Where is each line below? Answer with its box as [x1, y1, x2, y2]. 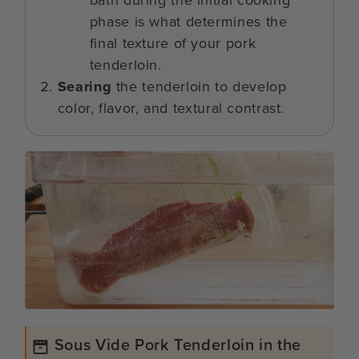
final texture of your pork [89, 33, 256, 54]
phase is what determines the [89, 11, 288, 33]
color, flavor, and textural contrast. [57, 98, 285, 119]
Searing [57, 76, 112, 98]
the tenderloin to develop [111, 76, 287, 98]
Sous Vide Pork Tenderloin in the [54, 333, 301, 357]
